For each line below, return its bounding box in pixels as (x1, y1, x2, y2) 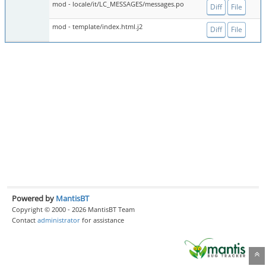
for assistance (80, 215, 124, 224)
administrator (37, 215, 80, 224)
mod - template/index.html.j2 (52, 22, 142, 31)
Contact (12, 215, 37, 224)
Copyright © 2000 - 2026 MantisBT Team (12, 204, 135, 214)
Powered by (12, 192, 56, 204)
